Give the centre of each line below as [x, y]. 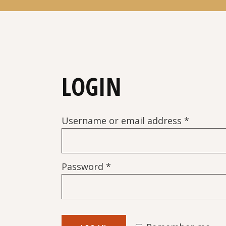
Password [84, 166]
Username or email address [123, 121]
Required [130, 163]
